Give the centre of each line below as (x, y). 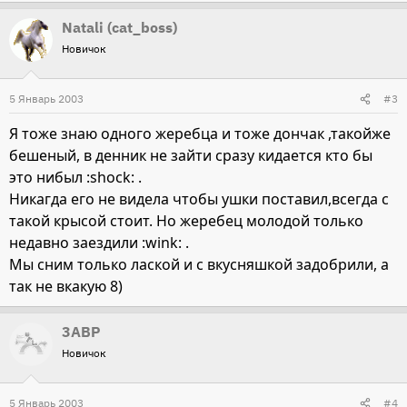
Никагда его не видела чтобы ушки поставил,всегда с (199, 199)
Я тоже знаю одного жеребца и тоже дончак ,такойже (200, 134)
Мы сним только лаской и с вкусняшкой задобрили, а (199, 264)
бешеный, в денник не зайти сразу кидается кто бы (191, 155)
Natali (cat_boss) (119, 27)
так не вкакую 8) (66, 286)
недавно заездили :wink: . (99, 243)
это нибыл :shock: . (75, 177)
